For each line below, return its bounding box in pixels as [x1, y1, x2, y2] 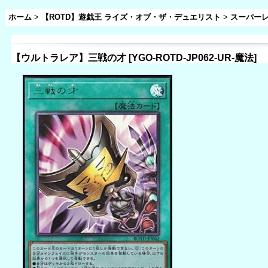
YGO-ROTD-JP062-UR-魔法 [132, 53, 254, 63]
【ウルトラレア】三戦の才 [11, 53, 126, 63]
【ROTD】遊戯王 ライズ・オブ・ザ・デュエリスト [41, 13, 221, 22]
